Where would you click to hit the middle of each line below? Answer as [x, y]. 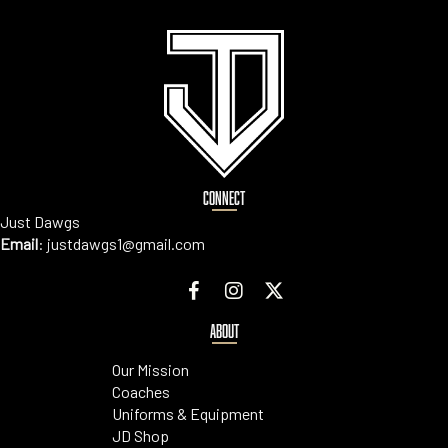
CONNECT [224, 198]
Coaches [141, 392]
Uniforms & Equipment [188, 414]
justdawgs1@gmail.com [126, 244]
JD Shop [140, 436]
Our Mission [150, 370]
